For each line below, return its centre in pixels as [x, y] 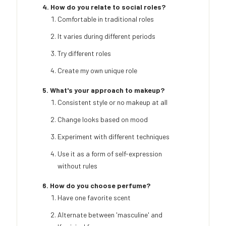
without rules [77, 166]
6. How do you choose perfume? [96, 186]
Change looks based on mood [103, 120]
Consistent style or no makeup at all [112, 102]
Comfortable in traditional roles [106, 19]
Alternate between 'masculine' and [110, 215]
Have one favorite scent [94, 198]
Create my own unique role [97, 71]
